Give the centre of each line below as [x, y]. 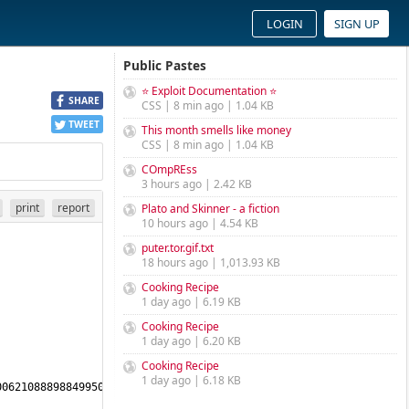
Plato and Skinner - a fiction [210, 209]
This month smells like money [216, 130]
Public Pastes [165, 65]
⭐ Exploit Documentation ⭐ [209, 91]
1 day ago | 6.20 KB [191, 341]
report [73, 207]
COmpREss [169, 169]
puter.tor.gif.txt [178, 248]
